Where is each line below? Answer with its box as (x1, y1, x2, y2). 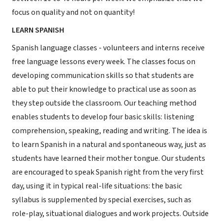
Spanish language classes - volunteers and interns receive (12, 42, 205, 53)
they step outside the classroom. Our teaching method (12, 98, 196, 109)
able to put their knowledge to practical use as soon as (12, 84, 196, 95)
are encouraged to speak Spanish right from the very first (12, 167, 204, 178)
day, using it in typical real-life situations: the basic (12, 181, 182, 191)
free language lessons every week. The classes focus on (12, 56, 195, 67)
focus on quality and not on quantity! (12, 7, 135, 18)
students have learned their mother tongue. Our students (12, 153, 205, 164)
